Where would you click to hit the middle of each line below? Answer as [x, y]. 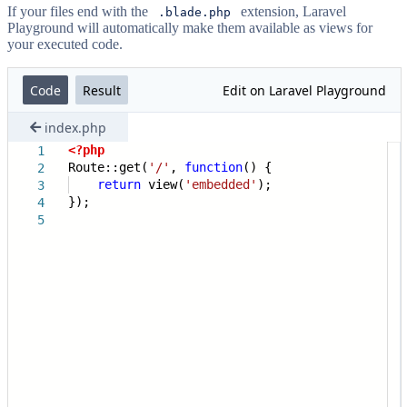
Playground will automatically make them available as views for [190, 28]
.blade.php [194, 13]
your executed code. [65, 45]
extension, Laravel [292, 12]
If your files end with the [79, 12]
